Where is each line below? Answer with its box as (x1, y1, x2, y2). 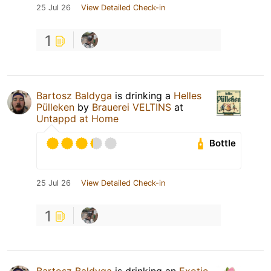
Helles (174, 89, 201, 102)
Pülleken (36, 100, 74, 113)
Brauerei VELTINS (92, 100, 171, 113)
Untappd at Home (36, 112, 119, 125)
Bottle (209, 137, 237, 149)
